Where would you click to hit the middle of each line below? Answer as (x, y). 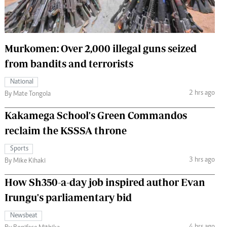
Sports (19, 149)
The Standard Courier (111, 11)
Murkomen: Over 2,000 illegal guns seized (101, 48)
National (22, 82)
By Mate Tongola (28, 94)
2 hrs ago (202, 93)
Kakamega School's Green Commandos (96, 115)
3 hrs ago (202, 160)
